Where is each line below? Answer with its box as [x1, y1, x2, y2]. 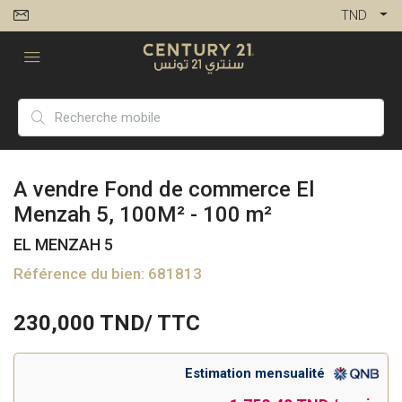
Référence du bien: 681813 [13, 265, 202, 283]
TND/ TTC [95, 310, 200, 336]
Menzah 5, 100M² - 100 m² [13, 202, 272, 227]
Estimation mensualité [185, 365, 325, 381]
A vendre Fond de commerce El [13, 177, 314, 202]
